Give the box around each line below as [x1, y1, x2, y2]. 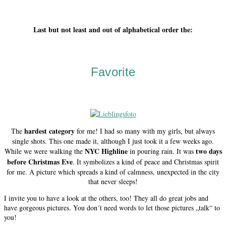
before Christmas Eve [7, 156, 73, 167]
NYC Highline [84, 145, 128, 156]
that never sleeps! [88, 176, 138, 186]
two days [195, 145, 222, 156]
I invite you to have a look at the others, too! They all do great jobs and [4, 193, 208, 203]
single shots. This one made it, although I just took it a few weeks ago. [12, 136, 214, 146]
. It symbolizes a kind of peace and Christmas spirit [73, 156, 219, 166]
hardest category [24, 125, 75, 136]
